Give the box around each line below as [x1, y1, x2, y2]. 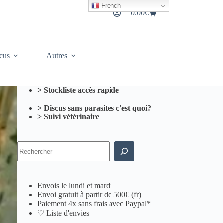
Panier [130, 12, 150, 21]
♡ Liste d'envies [37, 209, 90, 218]
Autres [46, 51, 67, 60]
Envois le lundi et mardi [37, 181, 112, 190]
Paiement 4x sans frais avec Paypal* [37, 199, 151, 208]
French [99, 1, 121, 9]
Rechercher [17, 141, 53, 149]
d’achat [130, 21, 153, 30]
